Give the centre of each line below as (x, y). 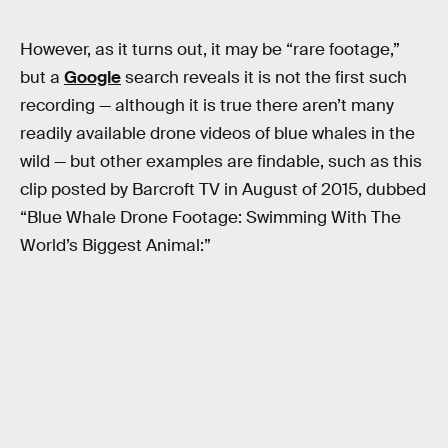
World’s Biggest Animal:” (115, 246)
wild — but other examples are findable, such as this (221, 162)
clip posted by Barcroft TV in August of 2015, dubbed (223, 190)
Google (92, 78)
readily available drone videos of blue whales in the (217, 134)
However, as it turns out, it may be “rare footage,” (210, 50)
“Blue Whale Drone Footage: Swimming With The (210, 218)
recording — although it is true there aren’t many (207, 106)
